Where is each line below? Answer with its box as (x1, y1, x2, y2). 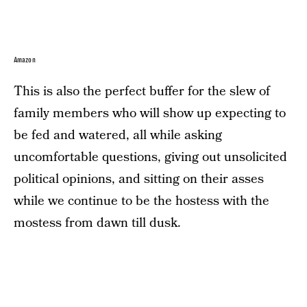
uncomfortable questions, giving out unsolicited (14, 147, 287, 167)
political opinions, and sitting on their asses (14, 169, 264, 188)
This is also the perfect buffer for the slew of (14, 82, 270, 101)
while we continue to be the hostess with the (14, 191, 269, 210)
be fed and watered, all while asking (14, 125, 222, 145)
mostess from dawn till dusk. (14, 213, 181, 232)
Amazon (14, 56, 36, 64)
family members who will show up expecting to (14, 103, 286, 123)
